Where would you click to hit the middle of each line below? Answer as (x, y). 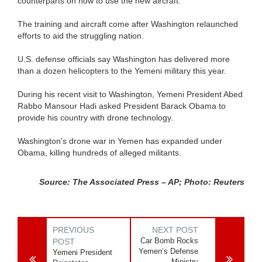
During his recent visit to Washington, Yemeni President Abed (130, 94)
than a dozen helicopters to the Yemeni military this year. (122, 70)
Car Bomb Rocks (170, 240)
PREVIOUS (73, 230)
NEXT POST (175, 230)
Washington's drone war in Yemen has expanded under (120, 141)
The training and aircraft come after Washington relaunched (128, 24)
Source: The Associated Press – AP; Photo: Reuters (142, 182)
